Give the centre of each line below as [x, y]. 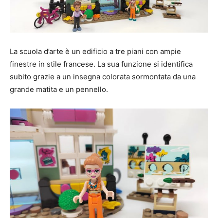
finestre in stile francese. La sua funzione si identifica [101, 64]
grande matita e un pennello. [59, 89]
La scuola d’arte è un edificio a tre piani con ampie [95, 51]
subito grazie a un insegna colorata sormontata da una [103, 76]
